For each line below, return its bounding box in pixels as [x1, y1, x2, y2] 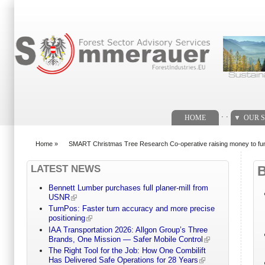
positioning [48, 214, 85, 223]
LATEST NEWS [31, 163, 101, 174]
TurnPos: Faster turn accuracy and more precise [48, 204, 215, 214]
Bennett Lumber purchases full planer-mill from [48, 183, 208, 193]
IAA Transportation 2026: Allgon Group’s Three [48, 225, 208, 234]
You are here [27, 144, 73, 154]
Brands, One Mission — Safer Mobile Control [48, 234, 203, 244]
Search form [11, 17, 69, 28]
